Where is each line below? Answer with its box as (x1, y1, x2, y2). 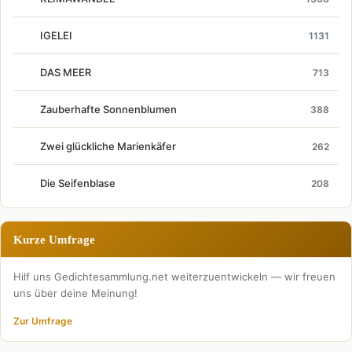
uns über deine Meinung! (13, 287, 137, 300)
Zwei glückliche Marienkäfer (40, 140, 176, 153)
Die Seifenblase (40, 177, 115, 190)
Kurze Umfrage (13, 233, 95, 247)
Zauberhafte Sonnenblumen (40, 103, 177, 116)
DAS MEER (40, 66, 91, 79)
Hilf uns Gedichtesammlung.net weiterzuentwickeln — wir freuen (13, 270, 335, 284)
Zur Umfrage (13, 315, 72, 328)
